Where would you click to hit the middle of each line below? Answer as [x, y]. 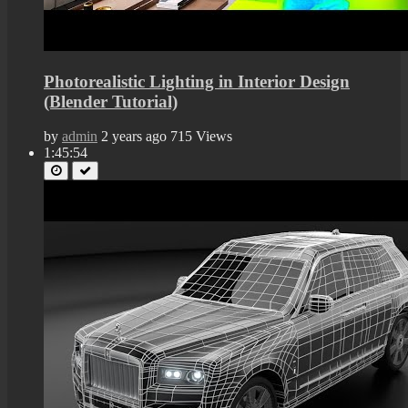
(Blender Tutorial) [111, 101]
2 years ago [134, 137]
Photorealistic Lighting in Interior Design [197, 81]
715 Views [201, 137]
